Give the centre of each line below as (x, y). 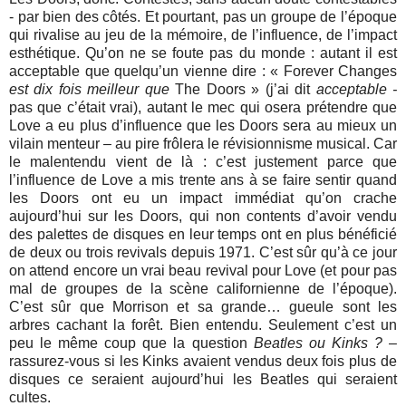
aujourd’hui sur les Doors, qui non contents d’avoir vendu (203, 216)
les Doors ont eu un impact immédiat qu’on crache (203, 198)
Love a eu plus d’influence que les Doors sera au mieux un (203, 125)
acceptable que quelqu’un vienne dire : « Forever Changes (203, 71)
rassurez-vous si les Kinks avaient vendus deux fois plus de (203, 361)
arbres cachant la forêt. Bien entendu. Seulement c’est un (203, 324)
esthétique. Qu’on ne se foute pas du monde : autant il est (203, 53)
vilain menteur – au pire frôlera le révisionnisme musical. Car (203, 143)
